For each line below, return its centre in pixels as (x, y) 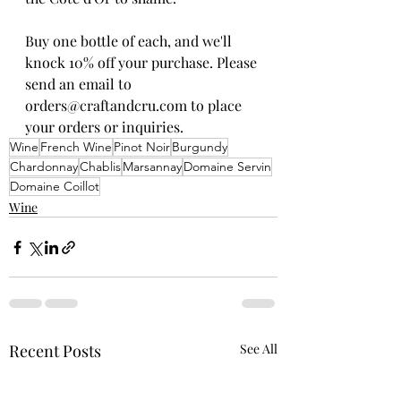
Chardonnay (44, 167)
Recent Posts (55, 351)
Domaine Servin (227, 167)
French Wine (76, 147)
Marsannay (152, 167)
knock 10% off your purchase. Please (143, 63)
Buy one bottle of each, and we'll (130, 41)
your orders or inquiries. (106, 127)
